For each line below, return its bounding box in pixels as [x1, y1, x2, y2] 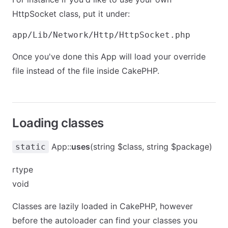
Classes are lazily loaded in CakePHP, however [12, 201, 193, 211]
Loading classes [12, 116, 104, 130]
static [15, 142, 46, 152]
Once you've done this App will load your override [12, 51, 206, 62]
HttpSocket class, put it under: [12, 9, 130, 19]
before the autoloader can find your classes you [12, 215, 197, 225]
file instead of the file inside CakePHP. [12, 66, 159, 76]
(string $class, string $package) [90, 141, 212, 152]
